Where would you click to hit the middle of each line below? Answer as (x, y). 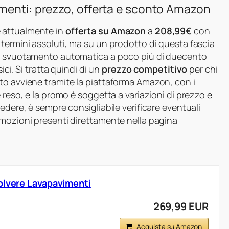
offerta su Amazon (106, 31)
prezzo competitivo (145, 69)
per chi (202, 69)
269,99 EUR (181, 207)
